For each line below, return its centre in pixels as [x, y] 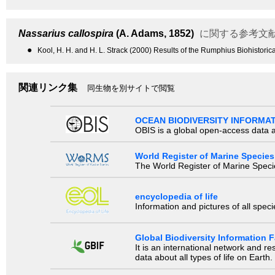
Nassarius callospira [66, 33]
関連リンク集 [48, 87]
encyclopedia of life [176, 197]
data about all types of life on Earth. [203, 257]
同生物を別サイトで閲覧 [131, 88]
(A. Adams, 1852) [154, 33]
